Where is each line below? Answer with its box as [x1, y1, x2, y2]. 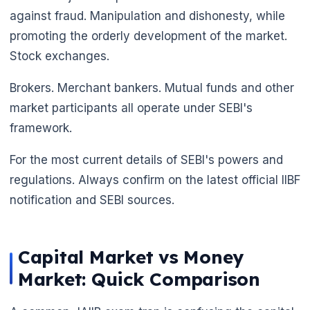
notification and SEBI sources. [10, 192, 174, 207]
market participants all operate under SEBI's [10, 100, 253, 115]
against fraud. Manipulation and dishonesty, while [10, 8, 285, 23]
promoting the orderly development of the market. [10, 28, 287, 43]
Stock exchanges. [10, 48, 109, 63]
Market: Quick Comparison [18, 267, 260, 291]
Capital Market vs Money [18, 245, 244, 268]
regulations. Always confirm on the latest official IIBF [10, 172, 300, 187]
